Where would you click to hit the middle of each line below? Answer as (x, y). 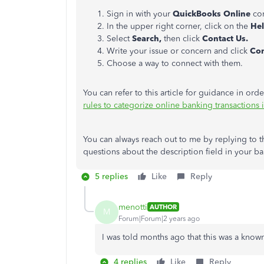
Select (119, 39)
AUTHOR (163, 207)
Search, (148, 39)
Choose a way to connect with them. (175, 63)
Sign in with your (140, 14)
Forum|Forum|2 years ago (159, 218)
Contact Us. (225, 39)
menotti (133, 207)
